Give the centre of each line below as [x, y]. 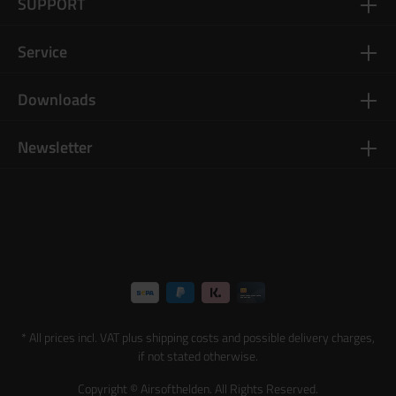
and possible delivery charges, [297, 338]
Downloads [57, 99]
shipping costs [183, 338]
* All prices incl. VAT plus [84, 338]
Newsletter [55, 147]
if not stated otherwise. [198, 356]
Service [42, 51]
